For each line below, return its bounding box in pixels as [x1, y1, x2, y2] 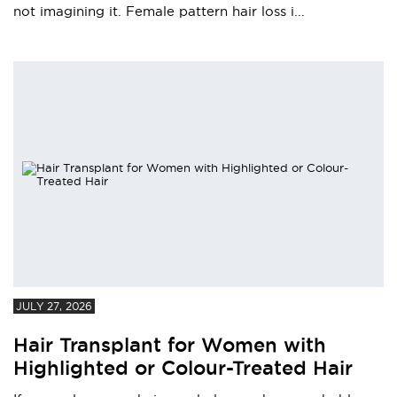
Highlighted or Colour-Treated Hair [13, 357, 353, 379]
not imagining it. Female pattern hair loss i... [13, 4, 305, 19]
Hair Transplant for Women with [13, 334, 326, 356]
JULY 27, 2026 [16, 300, 93, 313]
